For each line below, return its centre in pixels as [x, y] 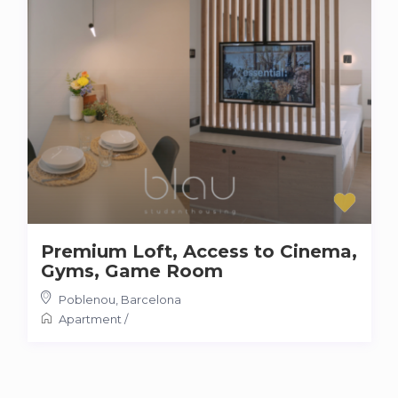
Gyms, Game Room [131, 271]
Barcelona [151, 299]
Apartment [90, 318]
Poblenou [87, 299]
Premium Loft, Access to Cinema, [199, 251]
